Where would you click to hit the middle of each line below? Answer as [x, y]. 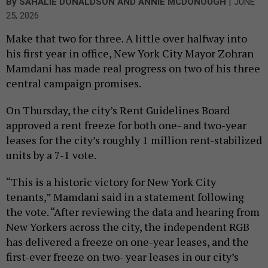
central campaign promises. [74, 83]
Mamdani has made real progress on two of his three [133, 68]
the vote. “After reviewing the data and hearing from [133, 212]
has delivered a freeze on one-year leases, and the [127, 242]
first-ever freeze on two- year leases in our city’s [122, 257]
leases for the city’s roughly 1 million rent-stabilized [134, 140]
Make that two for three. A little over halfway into [127, 39]
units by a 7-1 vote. [51, 155]
